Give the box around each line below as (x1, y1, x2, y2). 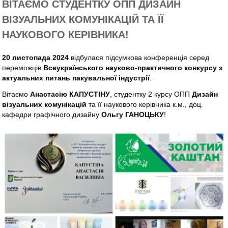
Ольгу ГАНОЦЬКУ (101, 110, 164, 119)
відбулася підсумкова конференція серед (69, 53, 210, 62)
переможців (2, 64, 44, 72)
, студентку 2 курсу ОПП (110, 90, 192, 99)
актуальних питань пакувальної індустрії (2, 74, 150, 82)
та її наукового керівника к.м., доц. (87, 100, 204, 109)
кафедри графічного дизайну (2, 110, 102, 119)
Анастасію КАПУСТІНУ (30, 90, 110, 99)
